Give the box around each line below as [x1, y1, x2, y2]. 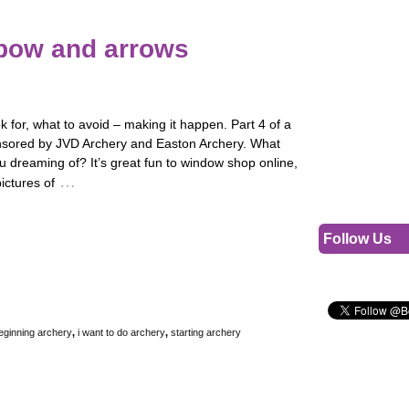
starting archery [171, 327, 241, 339]
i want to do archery [78, 327, 165, 339]
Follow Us [322, 231, 392, 246]
